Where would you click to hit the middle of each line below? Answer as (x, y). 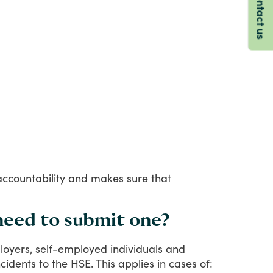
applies (136, 263)
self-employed (71, 248)
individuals (136, 248)
